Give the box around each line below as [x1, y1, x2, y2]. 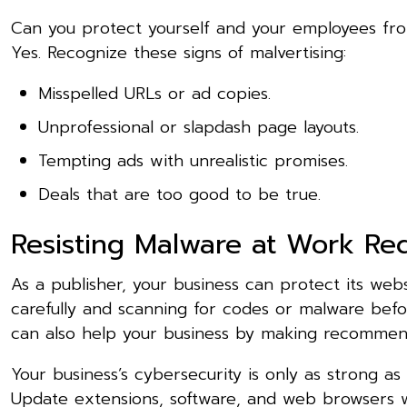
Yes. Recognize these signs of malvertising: [11, 39, 346, 65]
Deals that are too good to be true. [38, 181, 321, 207]
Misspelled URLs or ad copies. [38, 80, 271, 106]
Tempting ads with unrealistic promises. [38, 147, 348, 174]
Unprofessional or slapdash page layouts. [38, 114, 359, 140]
